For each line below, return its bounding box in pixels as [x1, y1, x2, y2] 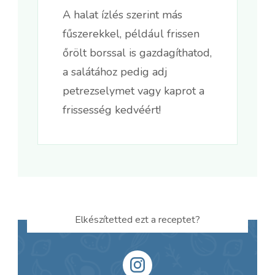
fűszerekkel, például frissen [63, 26, 199, 41]
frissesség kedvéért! [63, 102, 161, 117]
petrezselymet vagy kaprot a [63, 83, 204, 98]
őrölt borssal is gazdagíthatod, [63, 45, 212, 60]
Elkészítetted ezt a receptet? [75, 212, 200, 227]
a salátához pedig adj [63, 64, 168, 79]
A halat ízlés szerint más [63, 7, 182, 22]
